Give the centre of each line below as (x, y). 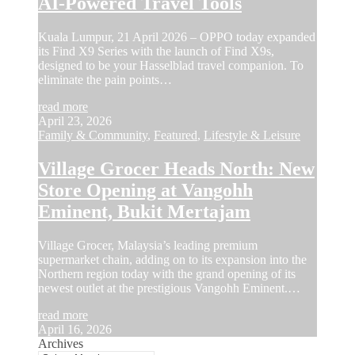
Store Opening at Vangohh (145, 190)
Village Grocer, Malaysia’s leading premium (148, 245)
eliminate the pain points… (105, 80)
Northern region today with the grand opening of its (167, 273)
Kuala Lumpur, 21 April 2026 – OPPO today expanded (177, 37)
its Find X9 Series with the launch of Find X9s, (156, 52)
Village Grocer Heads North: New (176, 168)
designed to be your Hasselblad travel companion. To (171, 66)
